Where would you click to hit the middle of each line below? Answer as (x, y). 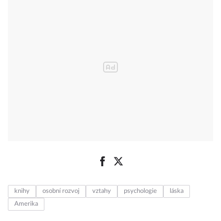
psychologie (140, 191)
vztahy (102, 191)
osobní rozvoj (61, 191)
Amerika (26, 204)
